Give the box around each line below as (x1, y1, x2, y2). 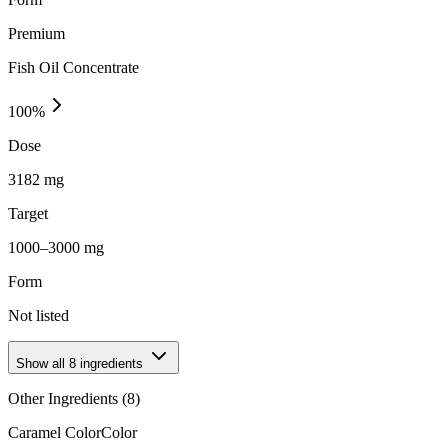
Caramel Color (8, 423, 101, 441)
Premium (8, 24, 65, 42)
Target (8, 204, 48, 222)
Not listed (8, 306, 69, 324)
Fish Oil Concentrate (8, 58, 139, 76)
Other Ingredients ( (8, 389, 127, 407)
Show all (16, 355, 69, 371)
